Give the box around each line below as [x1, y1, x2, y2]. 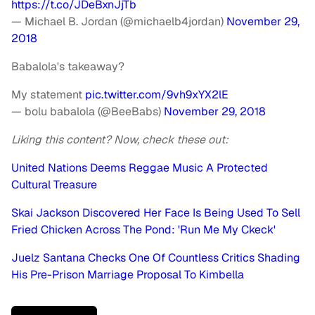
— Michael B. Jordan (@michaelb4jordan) [11, 14, 226, 30]
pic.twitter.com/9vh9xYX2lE [85, 87, 229, 103]
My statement [11, 87, 85, 103]
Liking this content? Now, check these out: [11, 132, 231, 148]
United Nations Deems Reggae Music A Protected [11, 160, 268, 176]
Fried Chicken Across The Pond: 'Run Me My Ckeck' [11, 222, 276, 238]
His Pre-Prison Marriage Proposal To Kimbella [11, 267, 244, 283]
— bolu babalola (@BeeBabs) [11, 104, 164, 120]
